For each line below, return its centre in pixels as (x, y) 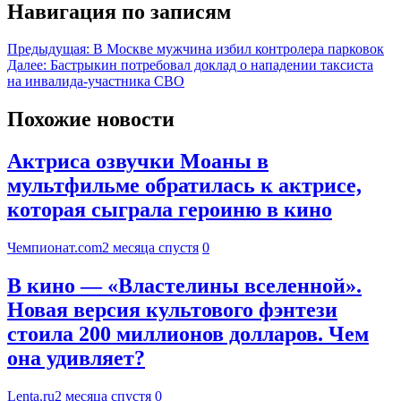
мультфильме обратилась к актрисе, (184, 186)
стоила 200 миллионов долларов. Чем (188, 334)
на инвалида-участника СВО (96, 81)
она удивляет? (76, 358)
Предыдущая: (48, 49)
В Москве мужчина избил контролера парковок (239, 49)
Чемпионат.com (55, 248)
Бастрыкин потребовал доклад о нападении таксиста (212, 65)
